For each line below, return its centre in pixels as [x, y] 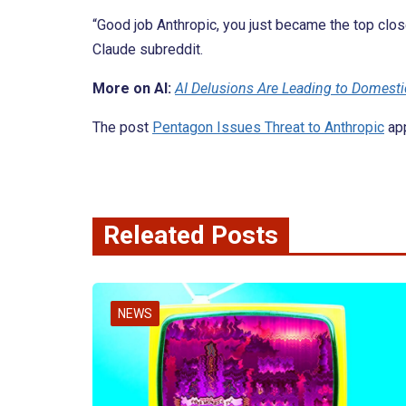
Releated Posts [191, 236]
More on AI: [132, 89]
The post [122, 128]
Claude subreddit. [148, 50]
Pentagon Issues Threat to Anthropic [268, 128]
